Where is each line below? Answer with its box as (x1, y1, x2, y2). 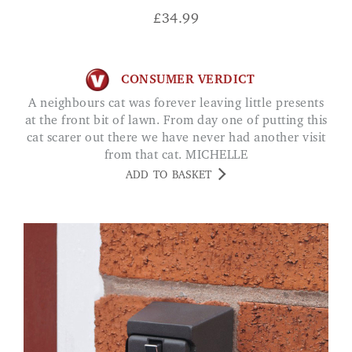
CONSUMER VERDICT (121, 73, 255, 86)
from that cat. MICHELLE (104, 149, 248, 163)
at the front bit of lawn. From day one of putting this (24, 115, 328, 128)
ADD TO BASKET (126, 170, 211, 182)
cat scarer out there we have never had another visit (26, 132, 326, 145)
